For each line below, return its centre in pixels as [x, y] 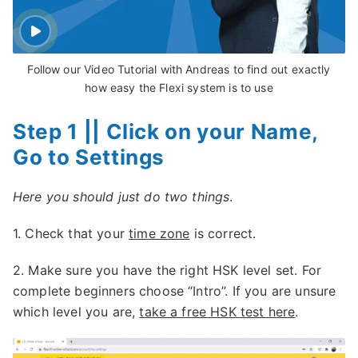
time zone [159, 233]
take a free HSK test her [214, 312]
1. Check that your [71, 233]
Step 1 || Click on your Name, [165, 131]
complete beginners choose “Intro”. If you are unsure [175, 291]
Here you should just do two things [121, 197]
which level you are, [76, 312]
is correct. [223, 233]
